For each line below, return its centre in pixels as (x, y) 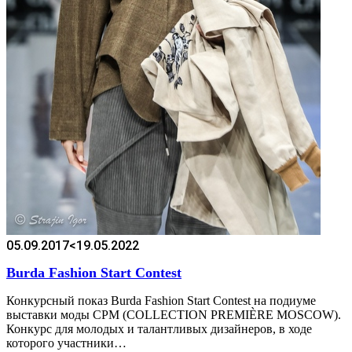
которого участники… (66, 343)
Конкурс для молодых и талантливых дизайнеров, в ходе (159, 328)
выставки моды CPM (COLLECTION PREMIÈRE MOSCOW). (174, 314)
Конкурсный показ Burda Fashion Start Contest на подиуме (161, 300)
